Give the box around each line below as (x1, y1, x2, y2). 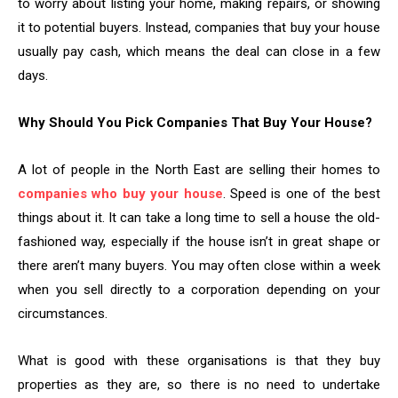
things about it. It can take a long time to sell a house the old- (18, 210, 380, 227)
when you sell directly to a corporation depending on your (18, 282, 380, 298)
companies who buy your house (18, 186, 223, 203)
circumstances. (18, 306, 107, 322)
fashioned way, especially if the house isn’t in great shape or (18, 234, 380, 251)
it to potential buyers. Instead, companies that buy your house (18, 20, 380, 36)
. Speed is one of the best (222, 186, 381, 203)
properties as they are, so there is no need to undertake (18, 377, 380, 394)
